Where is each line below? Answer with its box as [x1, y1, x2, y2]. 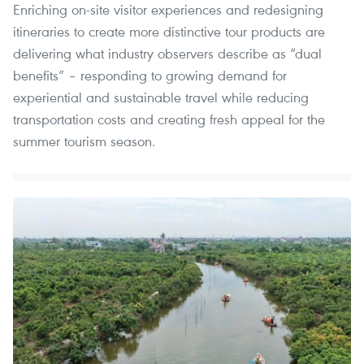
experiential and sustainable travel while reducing [13, 87, 309, 106]
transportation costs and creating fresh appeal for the [13, 109, 325, 128]
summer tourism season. [13, 131, 155, 150]
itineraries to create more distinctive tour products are [13, 21, 325, 41]
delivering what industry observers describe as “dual [13, 43, 322, 63]
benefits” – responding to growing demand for [13, 65, 287, 84]
